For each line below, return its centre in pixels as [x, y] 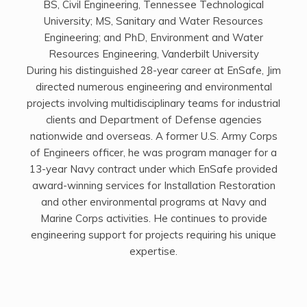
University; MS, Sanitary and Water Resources [153, 21]
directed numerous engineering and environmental [153, 87]
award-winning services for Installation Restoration [153, 186]
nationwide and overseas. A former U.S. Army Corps [153, 136]
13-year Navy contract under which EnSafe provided [153, 169]
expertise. [153, 251]
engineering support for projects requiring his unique [153, 235]
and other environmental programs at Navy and [153, 202]
